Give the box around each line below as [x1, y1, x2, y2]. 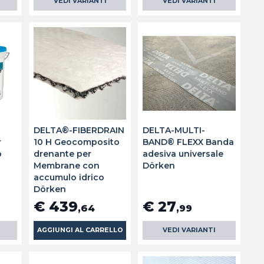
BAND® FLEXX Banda [143, 137, 235, 148]
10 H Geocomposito [33, 137, 120, 148]
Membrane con [33, 160, 100, 171]
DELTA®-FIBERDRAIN [33, 125, 124, 136]
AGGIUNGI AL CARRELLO [37, 226, 123, 235]
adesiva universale [143, 148, 224, 160]
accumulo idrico [33, 172, 104, 183]
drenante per [33, 148, 91, 160]
